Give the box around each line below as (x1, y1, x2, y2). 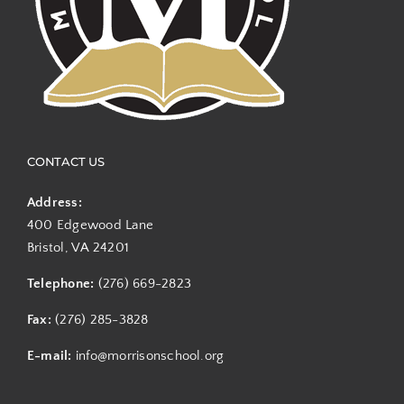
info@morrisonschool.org (75, 347, 225, 363)
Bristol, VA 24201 (26, 239, 130, 255)
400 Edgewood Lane (26, 216, 154, 233)
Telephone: (26, 275, 98, 291)
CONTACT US (26, 153, 106, 169)
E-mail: (26, 347, 76, 363)
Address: (26, 194, 82, 210)
